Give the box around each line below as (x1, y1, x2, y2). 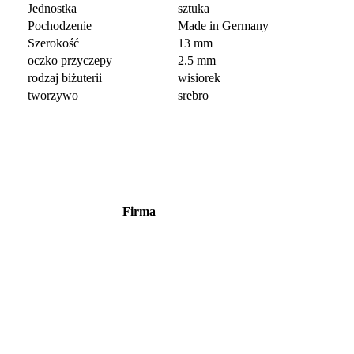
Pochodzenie (28, 19, 92, 32)
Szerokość (28, 36, 79, 50)
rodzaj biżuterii (28, 71, 102, 85)
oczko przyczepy (28, 54, 112, 67)
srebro (178, 88, 209, 102)
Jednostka (28, 2, 77, 15)
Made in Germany (178, 19, 269, 32)
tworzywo (28, 88, 78, 102)
